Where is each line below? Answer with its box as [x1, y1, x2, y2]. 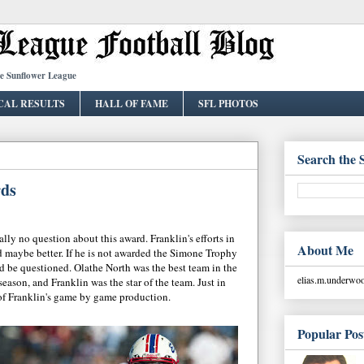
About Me [297, 240, 353, 260]
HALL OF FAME [95, 96, 168, 110]
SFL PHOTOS [198, 96, 258, 110]
